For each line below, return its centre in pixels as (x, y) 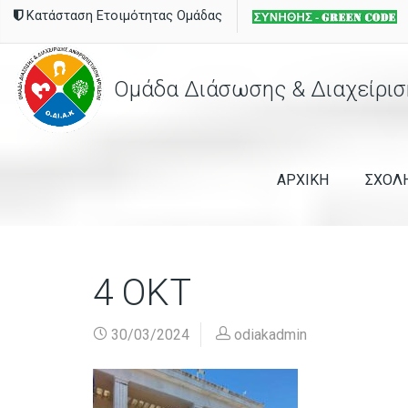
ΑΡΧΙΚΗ (303, 179)
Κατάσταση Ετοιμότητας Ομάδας (122, 16)
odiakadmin (270, 334)
